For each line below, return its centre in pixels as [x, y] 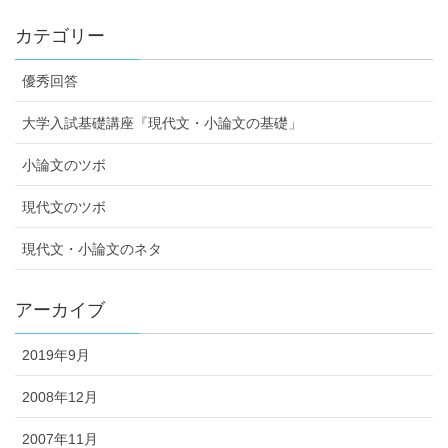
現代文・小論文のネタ [92, 248]
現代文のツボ [64, 206]
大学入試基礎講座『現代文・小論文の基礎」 [162, 122]
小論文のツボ [64, 164]
